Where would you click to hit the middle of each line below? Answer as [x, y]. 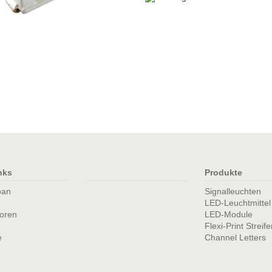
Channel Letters [235, 237]
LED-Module [228, 214]
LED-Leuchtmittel [237, 203]
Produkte [223, 172]
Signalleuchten [233, 191]
